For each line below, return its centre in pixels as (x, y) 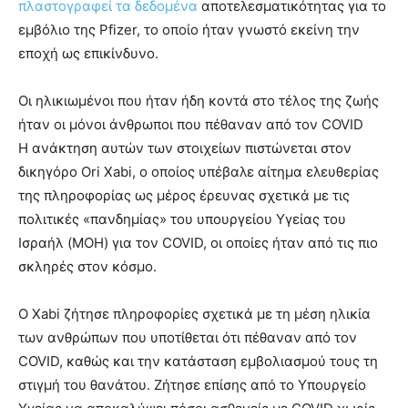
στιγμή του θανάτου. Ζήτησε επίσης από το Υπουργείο (192, 385)
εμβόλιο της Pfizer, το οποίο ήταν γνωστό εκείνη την (189, 30)
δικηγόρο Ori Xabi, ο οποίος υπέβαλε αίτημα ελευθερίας (199, 172)
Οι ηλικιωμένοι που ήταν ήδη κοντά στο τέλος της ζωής (199, 101)
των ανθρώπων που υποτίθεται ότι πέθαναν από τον (188, 338)
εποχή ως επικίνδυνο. (88, 54)
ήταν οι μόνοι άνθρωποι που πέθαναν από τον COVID (191, 125)
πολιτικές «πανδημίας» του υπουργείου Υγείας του (182, 219)
